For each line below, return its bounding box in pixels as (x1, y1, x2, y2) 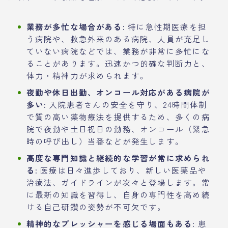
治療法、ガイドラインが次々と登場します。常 (26, 177, 210, 188)
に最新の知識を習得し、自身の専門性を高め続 (26, 189, 210, 201)
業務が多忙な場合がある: (26, 21, 125, 33)
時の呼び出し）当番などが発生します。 (26, 135, 184, 147)
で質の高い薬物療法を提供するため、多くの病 (26, 111, 210, 123)
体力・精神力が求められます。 (26, 70, 149, 81)
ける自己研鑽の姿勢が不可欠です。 (26, 201, 166, 213)
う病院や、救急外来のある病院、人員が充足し (26, 33, 210, 45)
